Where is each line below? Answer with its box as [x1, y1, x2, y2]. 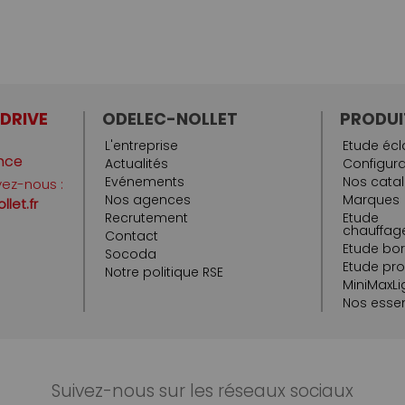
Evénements [105, 172, 184, 191]
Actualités [105, 154, 168, 173]
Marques [343, 190, 400, 209]
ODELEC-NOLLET [102, 107, 238, 130]
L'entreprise [105, 136, 178, 155]
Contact [105, 226, 158, 245]
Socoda [105, 244, 156, 263]
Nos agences [105, 190, 191, 209]
